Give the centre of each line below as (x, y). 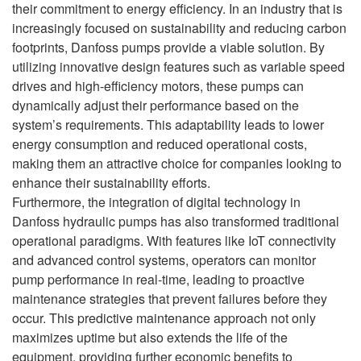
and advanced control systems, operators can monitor (164, 259)
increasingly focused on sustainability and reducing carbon (179, 27)
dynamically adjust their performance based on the (156, 105)
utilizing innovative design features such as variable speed (178, 66)
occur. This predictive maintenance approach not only (164, 317)
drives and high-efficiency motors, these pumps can (158, 85)
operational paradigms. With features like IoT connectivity (174, 240)
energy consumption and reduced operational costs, (160, 143)
